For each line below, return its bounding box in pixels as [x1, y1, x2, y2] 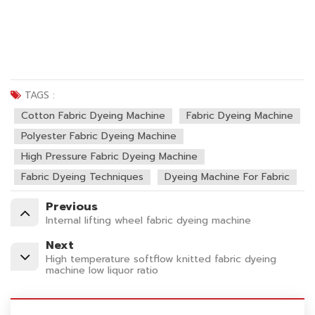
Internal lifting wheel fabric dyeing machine [46, 213, 251, 229]
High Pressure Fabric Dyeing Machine [21, 149, 198, 165]
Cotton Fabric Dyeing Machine [21, 108, 165, 124]
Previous [46, 198, 98, 216]
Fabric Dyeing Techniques [21, 169, 143, 185]
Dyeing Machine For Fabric [165, 169, 290, 185]
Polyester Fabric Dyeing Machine [21, 129, 176, 144]
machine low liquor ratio [46, 263, 158, 278]
